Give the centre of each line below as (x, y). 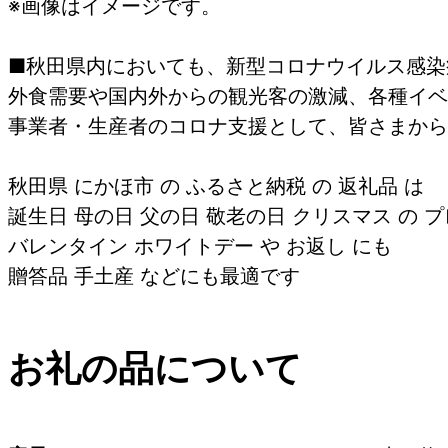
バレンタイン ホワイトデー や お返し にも (200, 245)
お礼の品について (155, 367)
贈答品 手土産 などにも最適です (154, 275)
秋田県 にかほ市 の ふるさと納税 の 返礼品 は (216, 185)
